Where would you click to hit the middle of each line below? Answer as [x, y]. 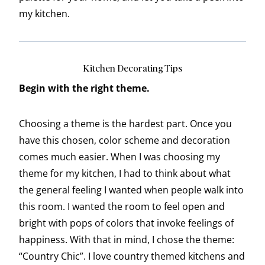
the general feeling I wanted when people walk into [131, 190]
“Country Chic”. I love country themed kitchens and [132, 256]
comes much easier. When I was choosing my [119, 157]
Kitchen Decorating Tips [132, 68]
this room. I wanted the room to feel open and [122, 207]
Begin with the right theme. [84, 88]
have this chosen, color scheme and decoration [125, 140]
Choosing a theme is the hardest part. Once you [125, 124]
